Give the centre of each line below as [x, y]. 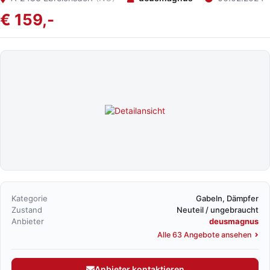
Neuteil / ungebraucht [218, 210]
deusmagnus [234, 221]
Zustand [27, 210]
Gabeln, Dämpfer [227, 198]
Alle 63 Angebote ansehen [205, 235]
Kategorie [30, 198]
